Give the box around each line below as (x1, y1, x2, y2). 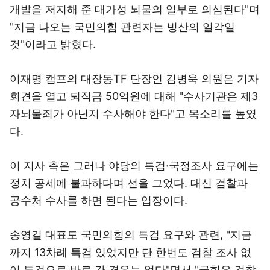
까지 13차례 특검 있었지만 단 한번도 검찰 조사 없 (10, 246, 251, 259)
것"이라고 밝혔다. (10, 38, 96, 51)
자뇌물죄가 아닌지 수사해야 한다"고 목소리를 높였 (10, 107, 257, 120)
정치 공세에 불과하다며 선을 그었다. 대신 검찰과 (10, 177, 248, 189)
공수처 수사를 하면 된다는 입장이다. (10, 194, 187, 207)
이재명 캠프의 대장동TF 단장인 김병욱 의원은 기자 (10, 72, 259, 85)
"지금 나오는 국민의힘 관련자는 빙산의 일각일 (10, 20, 235, 33)
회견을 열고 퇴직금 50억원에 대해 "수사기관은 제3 (10, 90, 258, 102)
